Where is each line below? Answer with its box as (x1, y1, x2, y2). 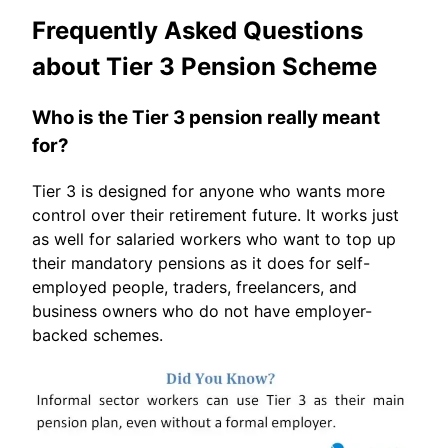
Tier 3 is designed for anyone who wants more (32, 181, 385, 202)
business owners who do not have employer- (32, 301, 372, 322)
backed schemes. (32, 325, 163, 346)
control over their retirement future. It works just (32, 205, 399, 226)
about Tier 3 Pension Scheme (32, 51, 377, 81)
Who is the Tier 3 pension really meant (32, 106, 380, 130)
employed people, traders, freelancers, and (32, 277, 357, 298)
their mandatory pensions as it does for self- (32, 253, 370, 274)
